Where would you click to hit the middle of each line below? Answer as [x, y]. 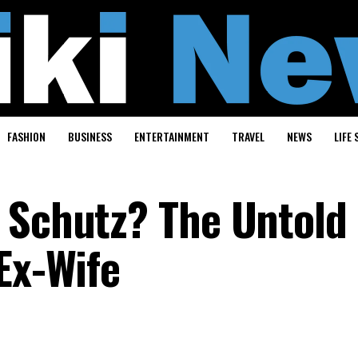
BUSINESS [89, 136]
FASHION [26, 136]
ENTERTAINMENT [171, 136]
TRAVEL [248, 136]
